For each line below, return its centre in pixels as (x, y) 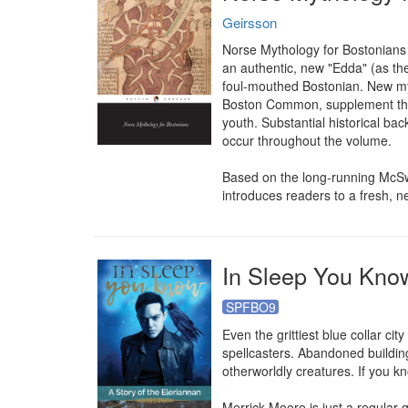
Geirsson (250, 22)
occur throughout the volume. (307, 140)
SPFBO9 (250, 307)
